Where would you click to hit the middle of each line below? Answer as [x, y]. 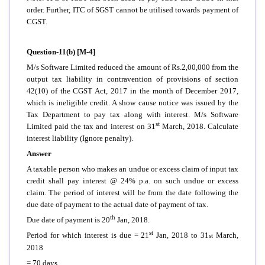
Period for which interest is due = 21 [88, 235]
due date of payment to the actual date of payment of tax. [117, 204]
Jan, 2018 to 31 [181, 235]
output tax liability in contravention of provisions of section [132, 79]
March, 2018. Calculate [199, 126]
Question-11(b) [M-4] [61, 51]
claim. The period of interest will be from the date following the [132, 192]
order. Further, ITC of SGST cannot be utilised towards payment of [132, 9]
